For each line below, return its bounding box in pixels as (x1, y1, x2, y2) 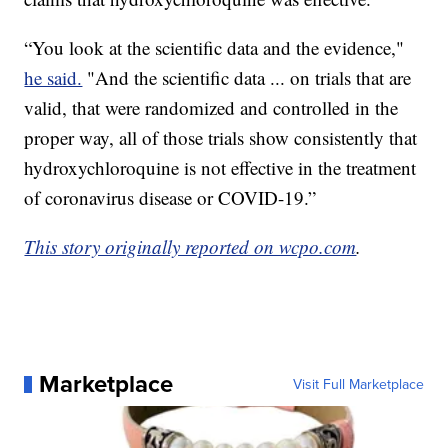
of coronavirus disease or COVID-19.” (24, 185, 317, 211)
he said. (24, 65, 83, 91)
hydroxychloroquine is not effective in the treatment (24, 155, 417, 181)
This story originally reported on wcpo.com (24, 234, 357, 260)
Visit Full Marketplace (292, 374, 424, 395)
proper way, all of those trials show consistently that (24, 125, 418, 151)
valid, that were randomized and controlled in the (24, 95, 399, 121)
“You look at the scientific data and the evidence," (24, 35, 405, 61)
